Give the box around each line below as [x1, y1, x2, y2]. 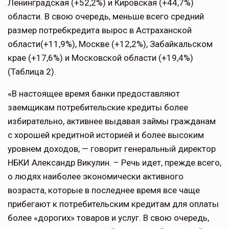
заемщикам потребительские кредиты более [8, 102, 188, 113]
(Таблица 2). [8, 66, 56, 77]
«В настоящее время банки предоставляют [8, 88, 180, 99]
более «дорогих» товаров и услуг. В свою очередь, [8, 213, 209, 223]
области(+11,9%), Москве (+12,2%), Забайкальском [8, 39, 213, 50]
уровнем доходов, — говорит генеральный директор [8, 144, 216, 154]
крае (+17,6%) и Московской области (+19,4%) [8, 53, 193, 63]
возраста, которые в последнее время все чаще [8, 185, 200, 196]
